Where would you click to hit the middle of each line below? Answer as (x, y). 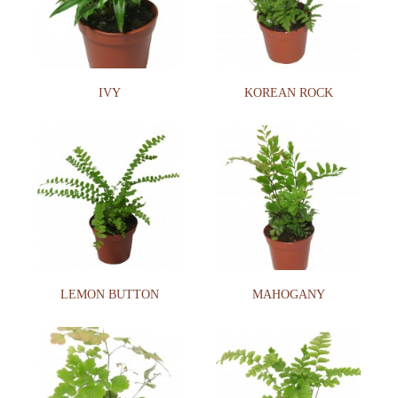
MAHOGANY (288, 295)
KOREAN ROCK (288, 92)
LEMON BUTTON (109, 295)
